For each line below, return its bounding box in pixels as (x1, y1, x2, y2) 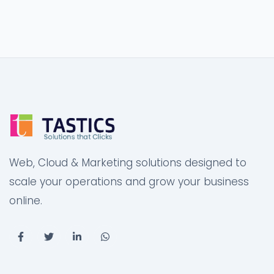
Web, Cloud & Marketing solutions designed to (9, 155, 246, 170)
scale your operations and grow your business (9, 174, 249, 189)
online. (9, 193, 42, 208)
